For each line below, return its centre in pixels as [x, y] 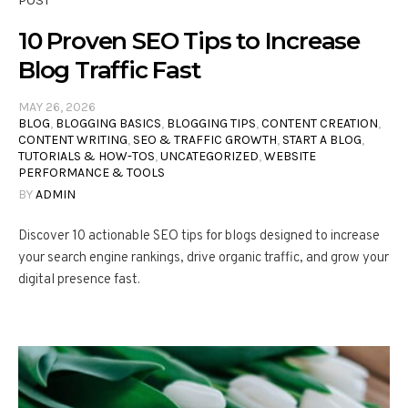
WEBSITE [290, 157]
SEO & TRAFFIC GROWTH [205, 140]
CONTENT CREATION [320, 124]
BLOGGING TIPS [211, 124]
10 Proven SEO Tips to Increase [189, 41]
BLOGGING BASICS [108, 124]
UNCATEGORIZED [209, 157]
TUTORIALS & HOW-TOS [87, 157]
